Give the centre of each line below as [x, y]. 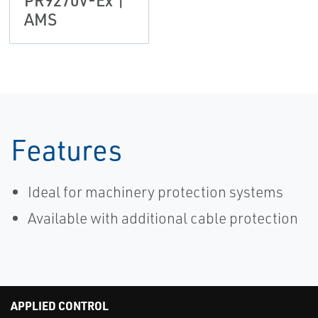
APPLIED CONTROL [60, 306]
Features [66, 150]
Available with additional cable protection [163, 218]
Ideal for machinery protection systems [155, 192]
